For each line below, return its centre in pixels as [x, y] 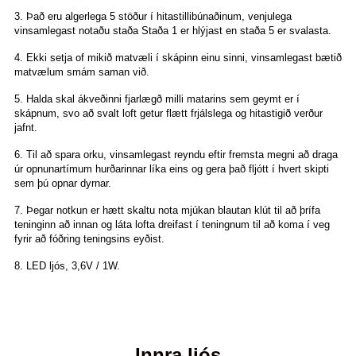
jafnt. [26, 128]
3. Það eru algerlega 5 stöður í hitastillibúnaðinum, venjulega [153, 17]
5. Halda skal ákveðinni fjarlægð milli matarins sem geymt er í [157, 99]
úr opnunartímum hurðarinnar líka [92, 169]
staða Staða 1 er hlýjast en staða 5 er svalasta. [222, 31]
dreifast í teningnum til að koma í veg [244, 225]
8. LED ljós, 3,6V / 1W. [67, 266]
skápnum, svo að [56, 114]
